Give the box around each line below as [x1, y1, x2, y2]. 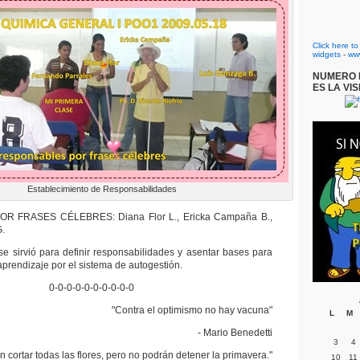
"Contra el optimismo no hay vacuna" [112, 305, 272, 316]
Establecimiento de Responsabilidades [27, 184, 177, 194]
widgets [313, 50, 341, 59]
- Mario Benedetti [198, 327, 272, 338]
